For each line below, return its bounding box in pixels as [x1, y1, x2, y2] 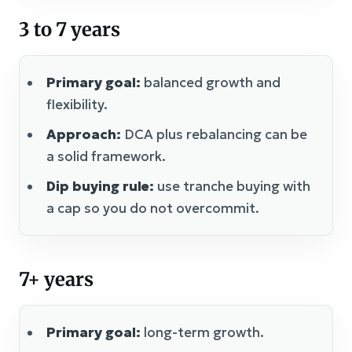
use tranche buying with [154, 177, 310, 195]
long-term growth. [141, 323, 264, 341]
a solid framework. [46, 147, 166, 165]
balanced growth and [141, 73, 280, 91]
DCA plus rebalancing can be [121, 125, 307, 143]
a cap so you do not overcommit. [46, 199, 259, 217]
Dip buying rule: [46, 177, 154, 195]
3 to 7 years [19, 16, 120, 42]
